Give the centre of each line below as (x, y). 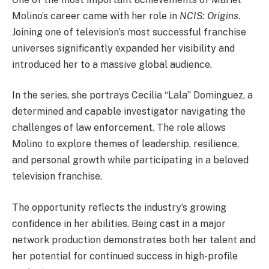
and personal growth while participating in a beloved (130, 160)
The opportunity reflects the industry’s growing (119, 208)
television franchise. (57, 177)
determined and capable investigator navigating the (129, 112)
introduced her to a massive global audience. (112, 64)
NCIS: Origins (209, 16)
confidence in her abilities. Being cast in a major (119, 224)
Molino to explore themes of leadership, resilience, (125, 144)
